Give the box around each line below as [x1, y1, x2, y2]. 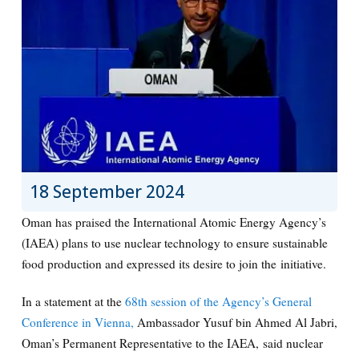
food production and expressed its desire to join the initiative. [21, 256, 326, 272]
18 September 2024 [29, 180, 184, 204]
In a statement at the [21, 292, 125, 309]
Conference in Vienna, [21, 313, 137, 330]
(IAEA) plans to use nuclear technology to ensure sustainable [21, 235, 328, 252]
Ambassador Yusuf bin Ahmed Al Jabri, [136, 313, 337, 330]
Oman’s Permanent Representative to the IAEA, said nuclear [21, 334, 323, 351]
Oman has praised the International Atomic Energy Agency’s [21, 214, 326, 231]
